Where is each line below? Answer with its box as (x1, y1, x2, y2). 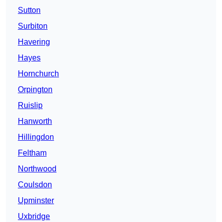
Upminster (18, 196, 54, 205)
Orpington (18, 85, 53, 94)
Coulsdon (18, 180, 52, 189)
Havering (18, 38, 50, 47)
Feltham (18, 149, 47, 158)
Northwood (18, 165, 56, 173)
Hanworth (18, 117, 52, 126)
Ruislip (18, 101, 43, 110)
